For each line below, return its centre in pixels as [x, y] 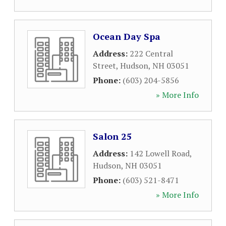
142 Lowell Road [160, 153]
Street [104, 66]
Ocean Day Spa [127, 36]
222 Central [151, 53]
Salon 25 [112, 136]
